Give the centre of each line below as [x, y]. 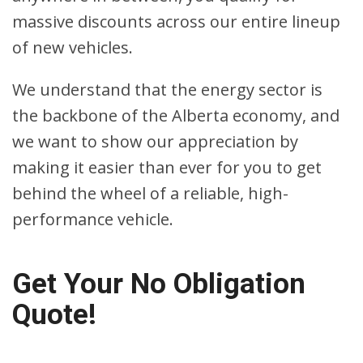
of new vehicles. [73, 48]
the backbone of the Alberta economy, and [176, 116]
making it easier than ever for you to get [167, 168]
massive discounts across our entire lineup [176, 22]
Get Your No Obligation [159, 284]
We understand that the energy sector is [167, 90]
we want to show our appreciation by [155, 142]
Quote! [54, 315]
